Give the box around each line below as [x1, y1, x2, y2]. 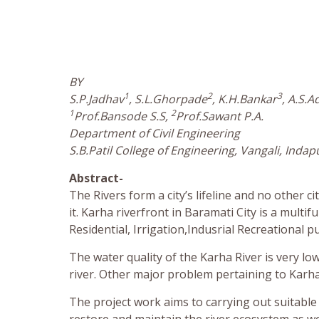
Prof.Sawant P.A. [176, 108, 263, 125]
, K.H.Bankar [212, 91, 277, 108]
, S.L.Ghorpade [129, 91, 207, 108]
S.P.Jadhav [69, 91, 124, 108]
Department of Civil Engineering [69, 125, 240, 142]
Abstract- [69, 170, 123, 187]
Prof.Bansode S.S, [74, 108, 171, 125]
